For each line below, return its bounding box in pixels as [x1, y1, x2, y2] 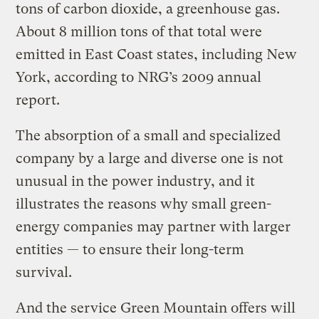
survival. [16, 263, 73, 281]
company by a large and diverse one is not [16, 150, 284, 167]
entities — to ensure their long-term [16, 241, 245, 258]
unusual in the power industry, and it [16, 172, 256, 189]
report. [16, 91, 61, 108]
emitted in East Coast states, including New [16, 46, 298, 63]
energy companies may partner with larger [16, 218, 291, 235]
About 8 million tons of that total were [16, 23, 263, 40]
